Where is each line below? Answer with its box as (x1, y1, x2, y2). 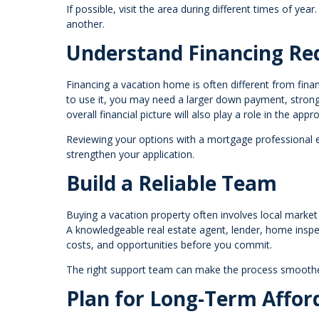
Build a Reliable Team (66, 169, 277, 197)
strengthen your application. (66, 147, 194, 162)
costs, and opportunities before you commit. (66, 237, 272, 251)
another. (66, 17, 105, 31)
